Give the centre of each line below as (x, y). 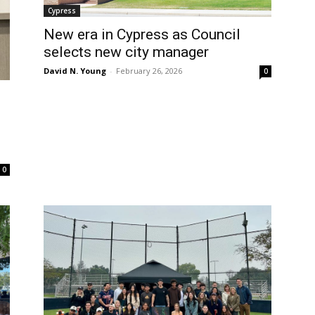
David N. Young (75, 71)
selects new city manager (126, 52)
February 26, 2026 (149, 71)
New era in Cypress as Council (142, 35)
